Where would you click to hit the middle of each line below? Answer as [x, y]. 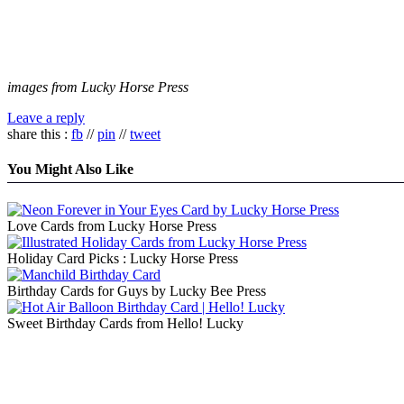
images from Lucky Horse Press [98, 87]
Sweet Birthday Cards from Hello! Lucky [125, 324]
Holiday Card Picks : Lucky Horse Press [123, 259]
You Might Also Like [70, 169]
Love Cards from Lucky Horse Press [112, 226]
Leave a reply [46, 117]
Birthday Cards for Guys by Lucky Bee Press [137, 291]
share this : [39, 133]
